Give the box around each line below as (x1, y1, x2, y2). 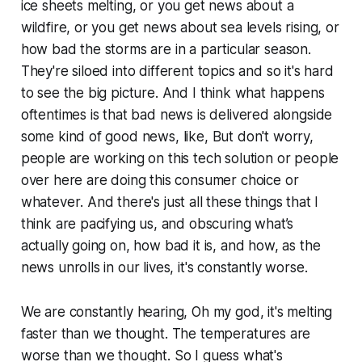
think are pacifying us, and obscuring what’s (20, 215, 294, 232)
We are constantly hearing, (20, 303, 192, 320)
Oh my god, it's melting (192, 303, 333, 320)
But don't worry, (212, 128, 314, 145)
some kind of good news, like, (20, 128, 213, 145)
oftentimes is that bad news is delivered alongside (20, 106, 333, 123)
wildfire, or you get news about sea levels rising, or (20, 19, 339, 36)
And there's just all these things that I (83, 193, 319, 210)
